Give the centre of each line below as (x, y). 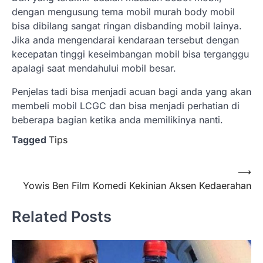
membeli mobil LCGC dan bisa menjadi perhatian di (126, 106)
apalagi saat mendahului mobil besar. (94, 68)
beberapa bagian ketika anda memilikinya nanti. (117, 120)
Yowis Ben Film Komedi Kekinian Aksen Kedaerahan (137, 186)
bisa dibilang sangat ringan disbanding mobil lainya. (127, 26)
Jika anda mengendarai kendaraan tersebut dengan (125, 40)
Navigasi (36, 173)
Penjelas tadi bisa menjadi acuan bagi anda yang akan (131, 92)
